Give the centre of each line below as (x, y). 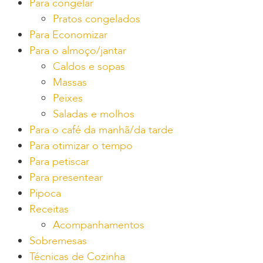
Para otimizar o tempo (81, 146)
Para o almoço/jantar (78, 50)
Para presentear (66, 177)
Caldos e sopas (89, 66)
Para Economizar (68, 35)
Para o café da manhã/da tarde (101, 130)
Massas (70, 82)
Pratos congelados (97, 19)
